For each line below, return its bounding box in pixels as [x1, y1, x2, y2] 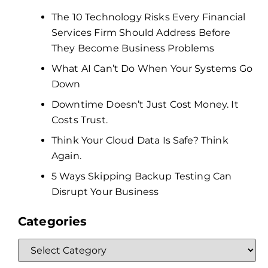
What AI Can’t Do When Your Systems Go [51, 62, 252, 74]
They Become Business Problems [51, 42, 215, 54]
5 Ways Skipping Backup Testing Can [51, 170, 232, 182]
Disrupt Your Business [51, 185, 159, 197]
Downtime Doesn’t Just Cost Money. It [51, 98, 239, 110]
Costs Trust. [51, 114, 108, 126]
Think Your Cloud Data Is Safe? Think [51, 134, 229, 146]
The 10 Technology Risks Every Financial [51, 11, 246, 23]
